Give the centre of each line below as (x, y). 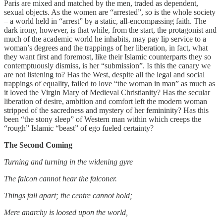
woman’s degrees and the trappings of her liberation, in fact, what (106, 48)
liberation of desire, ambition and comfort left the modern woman (106, 101)
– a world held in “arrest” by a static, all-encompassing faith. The (105, 21)
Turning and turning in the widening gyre (68, 162)
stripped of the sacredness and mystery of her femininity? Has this (106, 110)
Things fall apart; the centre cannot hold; (68, 195)
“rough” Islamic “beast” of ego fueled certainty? (79, 128)
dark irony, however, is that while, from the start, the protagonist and (110, 30)
